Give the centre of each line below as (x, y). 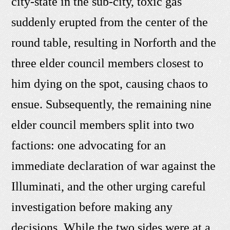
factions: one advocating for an (89, 146)
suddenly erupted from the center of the (110, 22)
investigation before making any (92, 207)
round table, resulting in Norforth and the (114, 43)
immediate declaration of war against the (114, 166)
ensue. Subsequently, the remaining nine (112, 104)
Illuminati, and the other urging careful (109, 187)
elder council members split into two (103, 125)
